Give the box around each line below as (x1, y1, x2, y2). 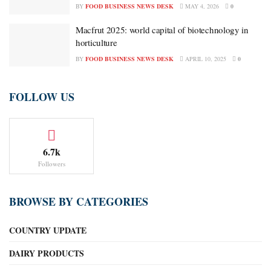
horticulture (76, 36, 117, 48)
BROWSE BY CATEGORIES (9, 194, 148, 210)
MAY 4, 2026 (183, 2, 219, 11)
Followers (38, 159, 65, 169)
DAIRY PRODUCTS (9, 247, 84, 260)
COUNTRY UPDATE (9, 224, 87, 237)
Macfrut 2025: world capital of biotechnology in (76, 23, 249, 36)
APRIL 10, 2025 (183, 54, 226, 63)
